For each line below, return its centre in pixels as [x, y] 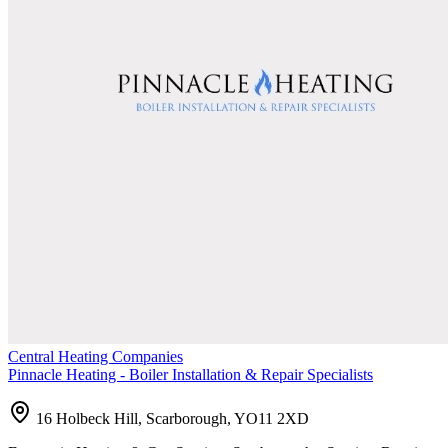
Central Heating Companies [95, 356]
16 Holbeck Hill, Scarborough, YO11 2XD [172, 418]
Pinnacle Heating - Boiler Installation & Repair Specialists [190, 374]
